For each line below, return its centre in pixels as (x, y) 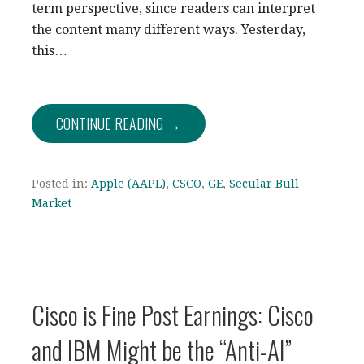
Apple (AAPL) (128, 183)
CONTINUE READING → (119, 123)
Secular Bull (264, 183)
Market (52, 203)
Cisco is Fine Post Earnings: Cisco (173, 314)
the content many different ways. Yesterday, (169, 29)
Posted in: (61, 183)
